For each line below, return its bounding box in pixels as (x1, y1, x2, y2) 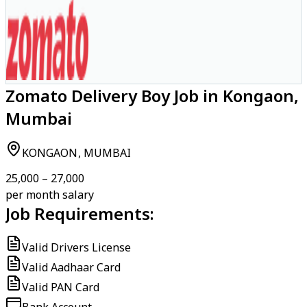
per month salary (5, 187, 94, 202)
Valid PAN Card (22, 280, 99, 295)
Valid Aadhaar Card (22, 260, 121, 275)
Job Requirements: (5, 202, 154, 225)
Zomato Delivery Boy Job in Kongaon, (5, 84, 299, 107)
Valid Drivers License (22, 240, 131, 255)
